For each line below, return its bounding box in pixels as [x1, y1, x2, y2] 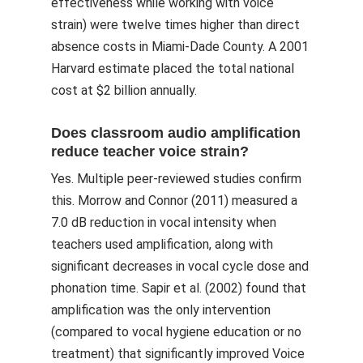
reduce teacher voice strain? [51, 143, 249, 160]
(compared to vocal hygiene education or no [51, 324, 301, 340]
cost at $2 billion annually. [51, 83, 197, 98]
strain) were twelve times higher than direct [51, 17, 300, 32]
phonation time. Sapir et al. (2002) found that [51, 280, 306, 296]
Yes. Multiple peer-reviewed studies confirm [51, 171, 301, 186]
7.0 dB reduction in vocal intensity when [51, 215, 276, 230]
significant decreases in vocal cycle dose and [51, 258, 309, 274]
